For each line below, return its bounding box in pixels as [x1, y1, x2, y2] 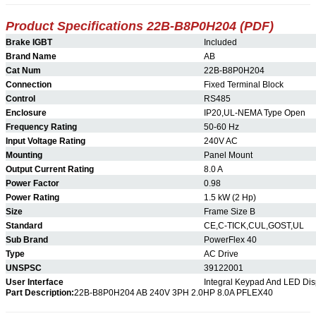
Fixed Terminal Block [204, 79, 284, 90]
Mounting [6, 150, 42, 160]
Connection [6, 79, 51, 90]
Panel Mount [204, 150, 253, 160]
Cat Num [6, 65, 41, 75]
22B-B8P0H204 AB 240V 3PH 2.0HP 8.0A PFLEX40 [74, 287, 273, 298]
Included [204, 37, 237, 47]
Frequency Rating [6, 121, 77, 132]
